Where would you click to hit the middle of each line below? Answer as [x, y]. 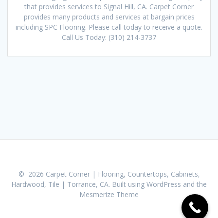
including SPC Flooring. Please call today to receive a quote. [109, 27]
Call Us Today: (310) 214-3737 [109, 37]
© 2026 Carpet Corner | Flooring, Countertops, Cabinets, [109, 174]
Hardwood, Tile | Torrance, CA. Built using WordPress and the [109, 184]
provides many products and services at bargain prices [109, 17]
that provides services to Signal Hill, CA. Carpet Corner [109, 6]
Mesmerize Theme [109, 194]
